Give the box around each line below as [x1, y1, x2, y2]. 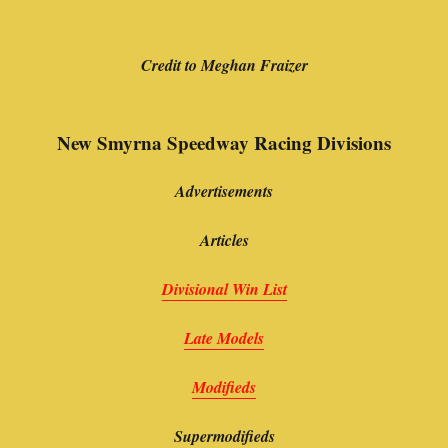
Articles [199, 229, 249, 252]
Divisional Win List [161, 278, 287, 301]
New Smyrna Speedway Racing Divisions [57, 129, 391, 157]
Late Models [184, 327, 264, 350]
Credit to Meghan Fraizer [140, 54, 308, 77]
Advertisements [175, 180, 273, 203]
